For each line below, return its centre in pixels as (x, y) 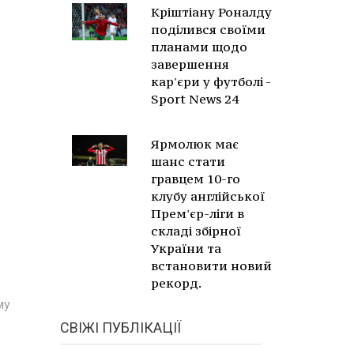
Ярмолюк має (195, 144)
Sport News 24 (195, 99)
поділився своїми (208, 29)
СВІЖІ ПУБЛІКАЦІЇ (121, 328)
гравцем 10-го (196, 179)
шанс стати (188, 161)
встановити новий (211, 265)
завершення (190, 64)
